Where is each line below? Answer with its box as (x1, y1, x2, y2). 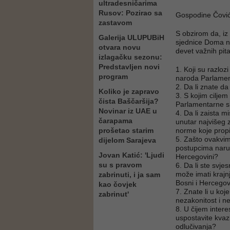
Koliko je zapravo (99, 87, 159, 95)
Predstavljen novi (99, 63, 160, 71)
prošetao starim (99, 126, 154, 135)
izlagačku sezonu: (99, 53, 162, 61)
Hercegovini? (176, 152, 218, 161)
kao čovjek (99, 180, 137, 188)
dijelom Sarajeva (99, 136, 156, 144)
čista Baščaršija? (99, 97, 159, 105)
